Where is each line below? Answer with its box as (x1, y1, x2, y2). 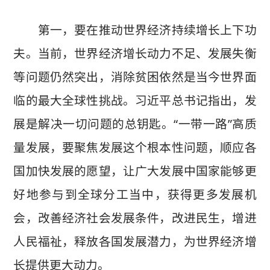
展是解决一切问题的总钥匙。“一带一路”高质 (13, 115, 257, 132)
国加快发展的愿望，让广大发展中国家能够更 (13, 162, 257, 179)
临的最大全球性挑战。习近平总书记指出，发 (13, 92, 257, 108)
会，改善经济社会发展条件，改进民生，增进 (13, 209, 257, 226)
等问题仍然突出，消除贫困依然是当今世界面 (13, 68, 257, 85)
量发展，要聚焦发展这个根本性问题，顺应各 (13, 139, 257, 155)
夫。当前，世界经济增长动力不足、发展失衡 (13, 45, 257, 61)
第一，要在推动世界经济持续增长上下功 (13, 21, 257, 38)
